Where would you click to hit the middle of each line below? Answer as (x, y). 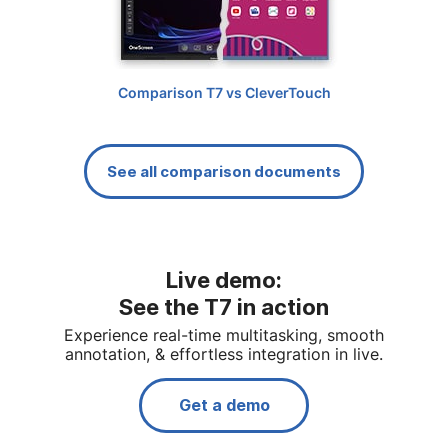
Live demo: (224, 280)
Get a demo (224, 405)
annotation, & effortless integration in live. (224, 355)
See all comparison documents (224, 172)
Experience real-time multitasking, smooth (224, 336)
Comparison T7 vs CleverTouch (224, 94)
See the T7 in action (224, 307)
